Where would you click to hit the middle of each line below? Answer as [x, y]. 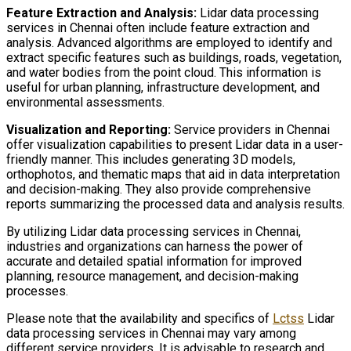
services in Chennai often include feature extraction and [158, 27]
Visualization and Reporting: [89, 129]
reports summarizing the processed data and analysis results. [175, 204]
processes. [37, 291]
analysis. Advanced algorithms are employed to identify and [169, 42]
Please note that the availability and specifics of [139, 318]
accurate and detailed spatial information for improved [154, 261]
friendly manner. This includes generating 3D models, [151, 159]
